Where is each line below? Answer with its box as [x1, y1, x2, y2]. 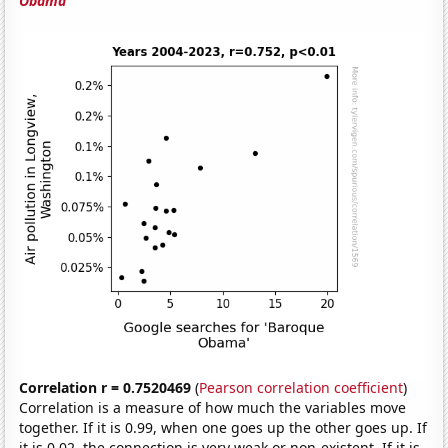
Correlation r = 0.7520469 [19, 378, 192, 398]
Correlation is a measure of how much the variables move [19, 398, 407, 418]
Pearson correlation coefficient [199, 378, 404, 398]
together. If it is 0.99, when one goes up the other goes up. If [19, 418, 428, 438]
